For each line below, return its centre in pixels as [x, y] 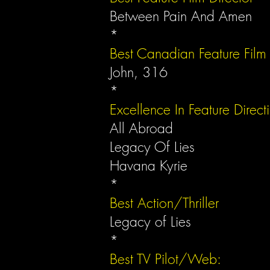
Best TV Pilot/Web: [165, 259]
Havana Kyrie [149, 165]
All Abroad [143, 128]
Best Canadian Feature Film [188, 53]
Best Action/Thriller [164, 203]
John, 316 [139, 72]
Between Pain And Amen [183, 16]
